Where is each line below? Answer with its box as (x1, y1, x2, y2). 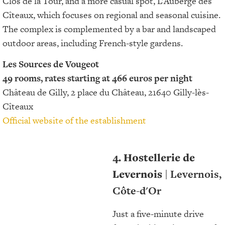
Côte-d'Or (113, 183, 161, 198)
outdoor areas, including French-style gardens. (3, 36, 183, 49)
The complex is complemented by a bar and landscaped (3, 22, 216, 35)
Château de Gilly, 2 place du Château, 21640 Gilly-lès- (3, 86, 209, 99)
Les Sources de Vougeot (3, 58, 99, 71)
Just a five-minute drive (113, 207, 204, 220)
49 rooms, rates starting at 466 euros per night (3, 72, 192, 85)
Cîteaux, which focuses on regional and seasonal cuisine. (3, 8, 220, 21)
